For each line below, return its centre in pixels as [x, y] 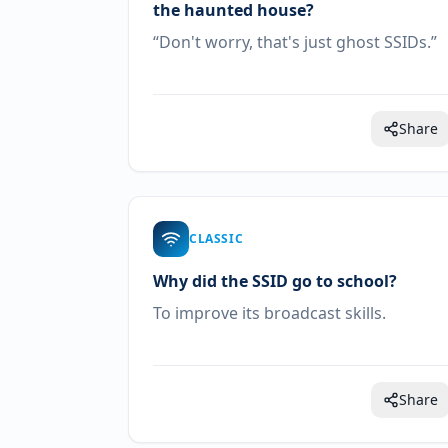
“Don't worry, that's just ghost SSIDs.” [295, 42]
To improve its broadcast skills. [269, 313]
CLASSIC [216, 238]
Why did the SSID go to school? [275, 281]
